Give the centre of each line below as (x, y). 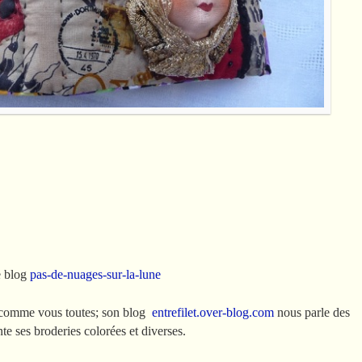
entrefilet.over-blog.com (213, 312)
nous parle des (312, 312)
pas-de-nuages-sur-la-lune (95, 274)
